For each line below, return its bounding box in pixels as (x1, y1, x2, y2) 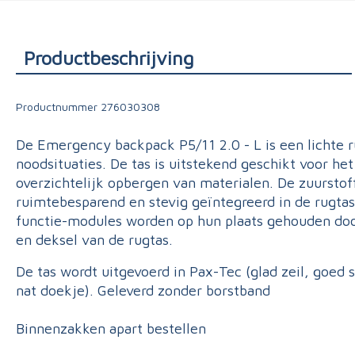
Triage (60, 8, 97, 22)
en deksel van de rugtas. (16, 231, 173, 248)
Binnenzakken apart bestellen (16, 320, 206, 337)
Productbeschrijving (24, 47, 194, 69)
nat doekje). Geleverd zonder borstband (16, 282, 270, 299)
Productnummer (16, 100, 97, 113)
